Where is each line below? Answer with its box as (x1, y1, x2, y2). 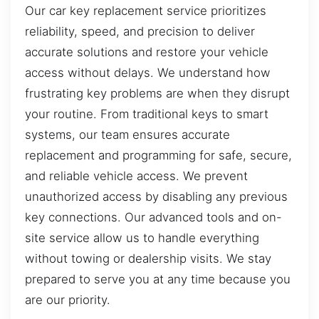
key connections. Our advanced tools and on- (25, 209, 282, 224)
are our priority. (25, 292, 110, 307)
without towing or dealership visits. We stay (25, 251, 271, 266)
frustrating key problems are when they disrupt (25, 85, 290, 100)
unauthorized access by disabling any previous (25, 189, 288, 204)
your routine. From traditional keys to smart (25, 106, 268, 121)
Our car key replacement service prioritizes (25, 3, 266, 18)
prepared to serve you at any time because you (25, 271, 291, 286)
